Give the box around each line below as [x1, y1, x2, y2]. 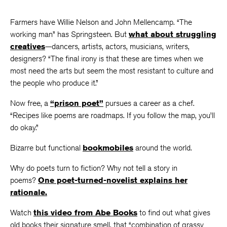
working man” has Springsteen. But [10, 29, 129, 39]
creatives [10, 42, 45, 51]
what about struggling [129, 29, 216, 39]
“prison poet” [50, 98, 103, 108]
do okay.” [10, 123, 39, 132]
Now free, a [10, 98, 50, 108]
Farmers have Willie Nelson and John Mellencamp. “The [10, 17, 192, 27]
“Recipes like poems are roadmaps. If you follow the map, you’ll [10, 110, 215, 120]
